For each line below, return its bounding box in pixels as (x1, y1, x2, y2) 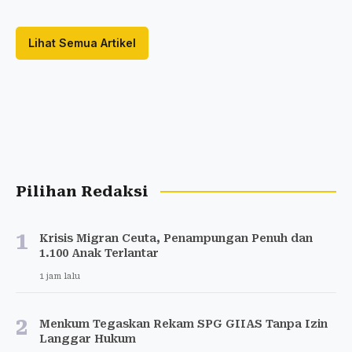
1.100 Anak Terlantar (39, 246, 159, 259)
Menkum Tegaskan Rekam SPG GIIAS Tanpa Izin (39, 317, 328, 330)
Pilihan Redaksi (16, 182, 148, 200)
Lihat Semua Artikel (28, 35, 136, 49)
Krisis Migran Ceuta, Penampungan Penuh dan (39, 231, 313, 244)
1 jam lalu (39, 270, 80, 281)
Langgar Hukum (39, 332, 136, 345)
